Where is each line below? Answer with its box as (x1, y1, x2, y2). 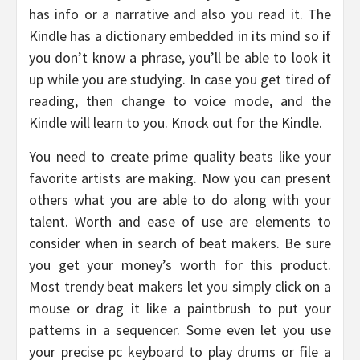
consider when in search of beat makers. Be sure (29, 234, 331, 253)
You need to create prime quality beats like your (29, 147, 331, 166)
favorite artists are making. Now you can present (29, 169, 331, 188)
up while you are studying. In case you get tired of (29, 70, 331, 89)
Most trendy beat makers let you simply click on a (29, 277, 331, 297)
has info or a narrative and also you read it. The (29, 5, 331, 24)
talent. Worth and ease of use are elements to (29, 212, 331, 231)
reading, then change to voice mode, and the (29, 92, 331, 111)
